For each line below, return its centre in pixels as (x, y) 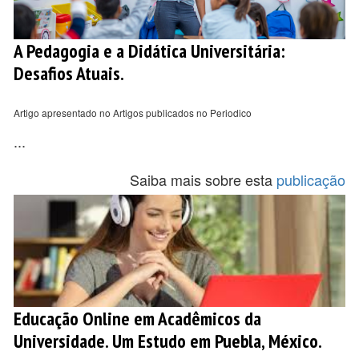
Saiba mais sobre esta (203, 179)
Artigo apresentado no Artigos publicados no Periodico (133, 113)
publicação (311, 179)
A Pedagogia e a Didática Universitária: (149, 50)
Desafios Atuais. (69, 73)
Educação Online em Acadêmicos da (137, 318)
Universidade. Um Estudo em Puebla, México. (168, 341)
